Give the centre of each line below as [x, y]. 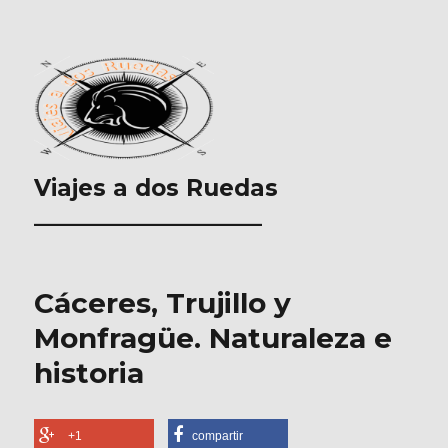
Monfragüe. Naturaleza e [213, 338]
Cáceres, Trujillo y [163, 303]
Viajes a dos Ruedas [156, 188]
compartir [218, 435]
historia [89, 373]
